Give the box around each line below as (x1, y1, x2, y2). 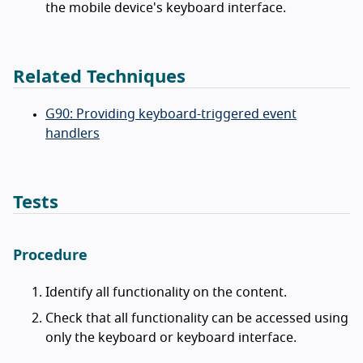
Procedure (13, 248, 88, 263)
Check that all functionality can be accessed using (45, 311, 348, 325)
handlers (45, 126, 100, 140)
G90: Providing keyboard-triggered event (45, 107, 297, 121)
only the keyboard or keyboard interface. (45, 331, 297, 344)
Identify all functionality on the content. (45, 285, 287, 299)
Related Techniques (13, 67, 186, 86)
